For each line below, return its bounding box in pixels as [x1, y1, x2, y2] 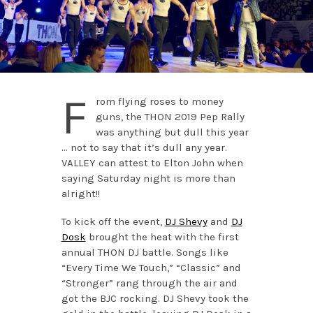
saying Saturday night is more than [61, 171, 235, 184]
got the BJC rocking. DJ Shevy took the [61, 291, 249, 305]
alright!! [61, 187, 100, 200]
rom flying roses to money [95, 94, 224, 108]
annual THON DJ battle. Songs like [61, 245, 228, 259]
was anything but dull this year [95, 125, 249, 138]
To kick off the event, [61, 214, 165, 228]
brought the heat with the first [85, 230, 239, 243]
